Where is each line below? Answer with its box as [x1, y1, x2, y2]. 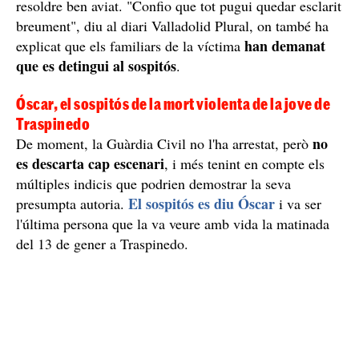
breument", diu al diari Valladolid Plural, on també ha [16, 15, 329, 35]
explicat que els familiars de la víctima [16, 35, 240, 55]
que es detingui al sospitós [16, 54, 176, 76]
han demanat [240, 34, 325, 56]
